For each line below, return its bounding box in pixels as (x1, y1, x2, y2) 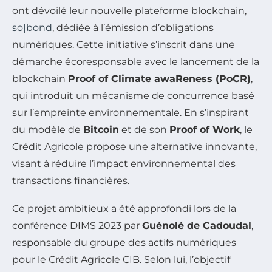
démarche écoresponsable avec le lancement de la (12, 55, 259, 67)
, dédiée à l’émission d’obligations (52, 21, 214, 33)
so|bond (12, 21, 52, 33)
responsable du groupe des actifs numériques (12, 236, 236, 248)
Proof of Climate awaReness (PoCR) (68, 72, 251, 84)
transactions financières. (12, 174, 129, 186)
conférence (12, 219, 70, 231)
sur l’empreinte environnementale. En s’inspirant (12, 106, 249, 118)
